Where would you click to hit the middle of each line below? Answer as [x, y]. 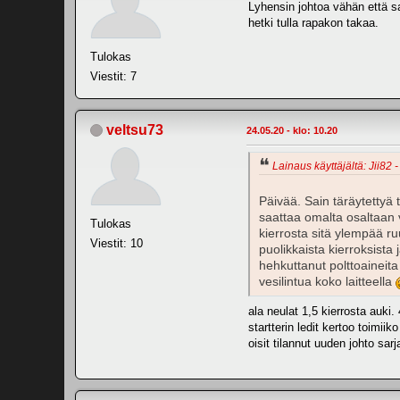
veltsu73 [135, 129]
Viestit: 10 [117, 243]
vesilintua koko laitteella [327, 282]
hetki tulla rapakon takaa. [313, 22]
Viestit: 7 [113, 76]
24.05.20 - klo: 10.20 [292, 130]
